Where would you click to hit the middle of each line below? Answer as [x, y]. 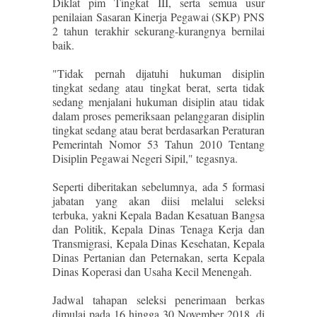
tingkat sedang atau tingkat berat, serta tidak [158, 87]
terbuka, [73, 215]
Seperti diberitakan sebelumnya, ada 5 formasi [158, 186]
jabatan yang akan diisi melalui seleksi [158, 201]
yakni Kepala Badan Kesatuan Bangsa [179, 215]
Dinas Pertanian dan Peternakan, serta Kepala [158, 257]
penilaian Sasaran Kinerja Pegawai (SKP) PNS [158, 17]
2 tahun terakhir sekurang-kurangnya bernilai [158, 31]
